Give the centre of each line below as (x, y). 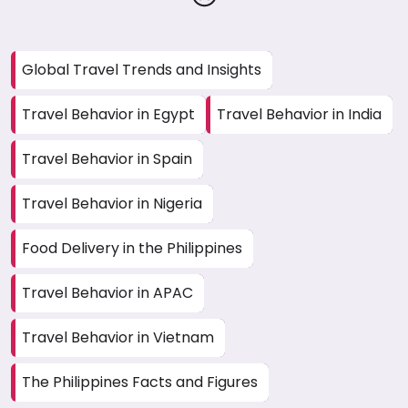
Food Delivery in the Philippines (132, 248)
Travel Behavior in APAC (107, 292)
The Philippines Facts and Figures (140, 382)
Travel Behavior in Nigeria (112, 203)
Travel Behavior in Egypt (108, 114)
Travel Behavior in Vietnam (118, 337)
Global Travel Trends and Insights (142, 69)
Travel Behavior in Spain (107, 158)
